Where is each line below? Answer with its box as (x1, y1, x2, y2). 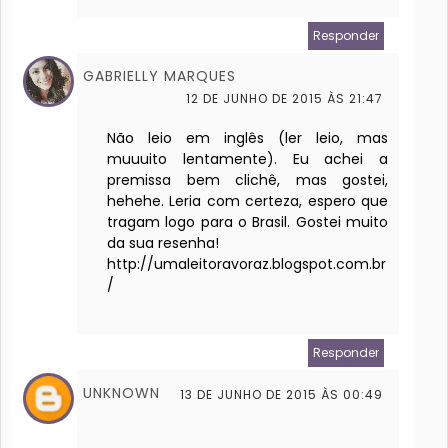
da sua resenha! (107, 233, 219, 254)
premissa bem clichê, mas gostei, (107, 170, 389, 191)
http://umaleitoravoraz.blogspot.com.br (107, 254, 386, 275)
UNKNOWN (83, 383, 160, 404)
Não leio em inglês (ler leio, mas (107, 128, 389, 149)
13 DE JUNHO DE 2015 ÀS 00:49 (180, 386, 384, 404)
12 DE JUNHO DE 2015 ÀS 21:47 (186, 90, 384, 108)
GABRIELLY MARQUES (83, 66, 236, 87)
